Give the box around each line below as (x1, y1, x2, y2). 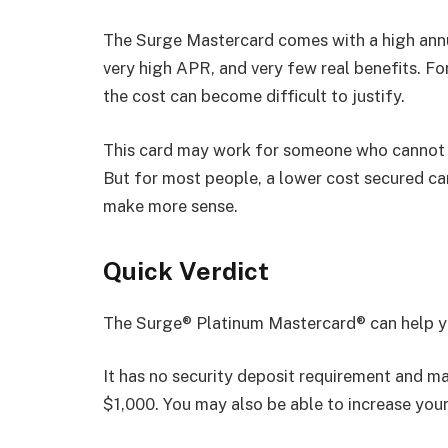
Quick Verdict (103, 256, 269, 287)
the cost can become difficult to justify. (103, 86, 405, 107)
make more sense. (103, 195, 238, 216)
